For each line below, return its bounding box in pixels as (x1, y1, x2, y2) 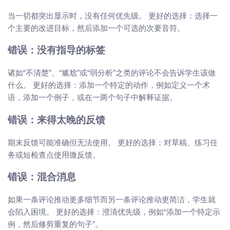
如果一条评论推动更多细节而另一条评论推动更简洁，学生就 (8, 195, 216, 204)
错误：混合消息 (8, 173, 76, 183)
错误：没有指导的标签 (8, 46, 105, 56)
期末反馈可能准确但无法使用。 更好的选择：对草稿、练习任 (8, 138, 218, 147)
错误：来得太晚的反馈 (8, 116, 105, 126)
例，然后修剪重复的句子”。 (8, 220, 103, 229)
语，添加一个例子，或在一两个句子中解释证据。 (8, 93, 177, 102)
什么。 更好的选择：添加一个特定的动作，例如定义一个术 (8, 81, 210, 90)
